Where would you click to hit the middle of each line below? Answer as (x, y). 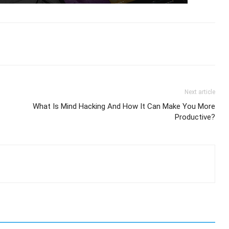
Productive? (195, 117)
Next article (200, 92)
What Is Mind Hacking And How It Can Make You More (124, 106)
